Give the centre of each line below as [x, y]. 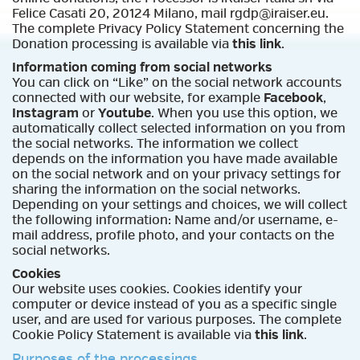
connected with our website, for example [138, 98]
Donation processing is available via [122, 44]
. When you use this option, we [244, 113]
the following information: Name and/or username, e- [175, 220]
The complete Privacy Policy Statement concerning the [178, 29]
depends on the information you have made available [175, 159]
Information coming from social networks [142, 67]
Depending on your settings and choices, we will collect [180, 205]
